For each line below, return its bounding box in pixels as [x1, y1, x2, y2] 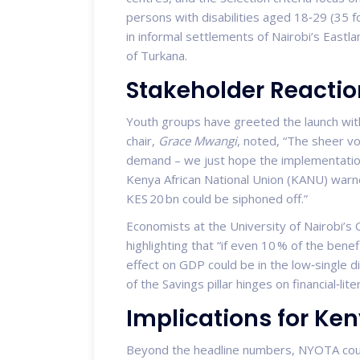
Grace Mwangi [158, 132, 237, 149]
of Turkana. [126, 47, 187, 63]
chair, [126, 132, 158, 149]
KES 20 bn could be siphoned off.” [126, 190, 308, 207]
